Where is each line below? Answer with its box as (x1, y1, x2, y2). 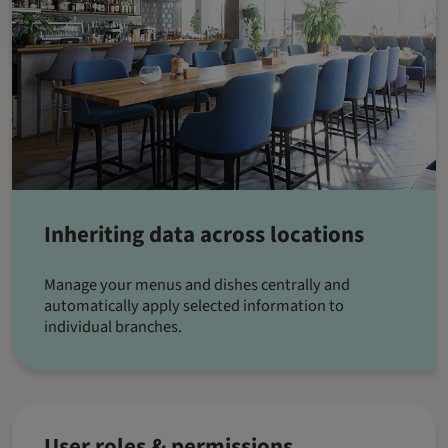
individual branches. (44, 315, 185, 340)
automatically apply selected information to (44, 294, 344, 319)
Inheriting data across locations (44, 218, 364, 252)
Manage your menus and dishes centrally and (44, 273, 350, 298)
